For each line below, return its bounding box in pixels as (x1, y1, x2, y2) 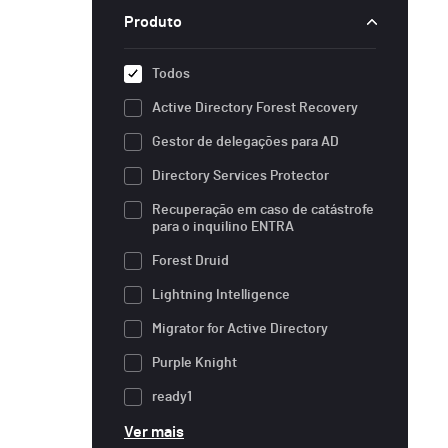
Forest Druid (152, 253, 229, 268)
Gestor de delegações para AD (152, 134, 339, 149)
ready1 (152, 389, 192, 404)
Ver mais (124, 423, 184, 440)
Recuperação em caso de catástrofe (152, 202, 374, 217)
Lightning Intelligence (152, 287, 290, 302)
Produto (124, 13, 182, 30)
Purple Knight (152, 355, 237, 370)
